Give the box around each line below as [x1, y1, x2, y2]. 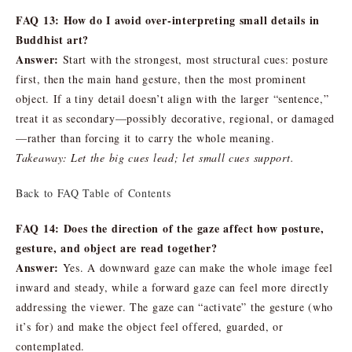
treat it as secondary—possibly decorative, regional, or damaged [16, 110, 335, 126]
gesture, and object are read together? [16, 239, 218, 256]
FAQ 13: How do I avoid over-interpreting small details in [16, 11, 320, 28]
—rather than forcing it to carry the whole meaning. [16, 130, 275, 145]
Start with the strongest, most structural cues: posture [58, 51, 329, 67]
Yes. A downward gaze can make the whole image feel [58, 259, 333, 275]
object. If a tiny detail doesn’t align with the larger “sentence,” [16, 90, 329, 106]
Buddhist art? [16, 31, 90, 48]
